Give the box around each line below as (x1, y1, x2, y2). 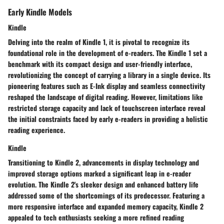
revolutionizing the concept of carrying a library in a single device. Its (8, 69, 210, 80)
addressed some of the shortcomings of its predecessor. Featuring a (8, 190, 204, 201)
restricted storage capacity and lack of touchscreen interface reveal (8, 102, 205, 113)
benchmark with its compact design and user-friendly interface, (8, 58, 192, 69)
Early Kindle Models (8, 5, 72, 18)
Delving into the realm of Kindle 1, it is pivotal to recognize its (8, 36, 189, 47)
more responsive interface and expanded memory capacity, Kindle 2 (8, 201, 203, 212)
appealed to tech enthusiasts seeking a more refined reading (8, 212, 184, 223)
